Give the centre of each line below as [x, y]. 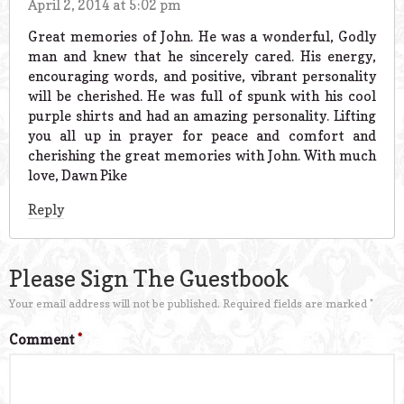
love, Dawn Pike [78, 176]
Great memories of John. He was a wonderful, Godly [202, 37]
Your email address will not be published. [115, 303]
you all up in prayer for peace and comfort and [202, 136]
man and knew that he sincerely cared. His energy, [202, 57]
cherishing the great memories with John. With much [202, 156]
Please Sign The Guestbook [149, 278]
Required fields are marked [296, 303]
